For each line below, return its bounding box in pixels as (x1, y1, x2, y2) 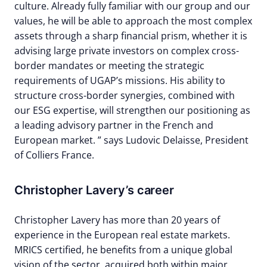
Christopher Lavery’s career (14, 183, 175, 197)
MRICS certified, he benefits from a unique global (14, 243, 232, 256)
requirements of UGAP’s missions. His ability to (14, 74, 225, 87)
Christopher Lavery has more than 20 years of (14, 213, 220, 226)
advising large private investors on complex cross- (14, 44, 239, 57)
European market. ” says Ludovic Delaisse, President (14, 133, 249, 147)
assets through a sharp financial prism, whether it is (14, 29, 247, 42)
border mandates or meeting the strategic (14, 59, 204, 72)
